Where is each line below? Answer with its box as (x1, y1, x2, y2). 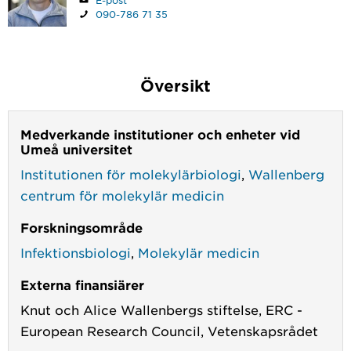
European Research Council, (20, 323, 204, 339)
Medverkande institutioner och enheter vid (20, 126, 300, 143)
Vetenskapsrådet (208, 323, 318, 339)
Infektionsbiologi (20, 244, 131, 261)
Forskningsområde (20, 219, 143, 236)
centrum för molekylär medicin (20, 187, 224, 204)
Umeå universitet (20, 141, 132, 157)
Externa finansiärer (20, 277, 144, 293)
